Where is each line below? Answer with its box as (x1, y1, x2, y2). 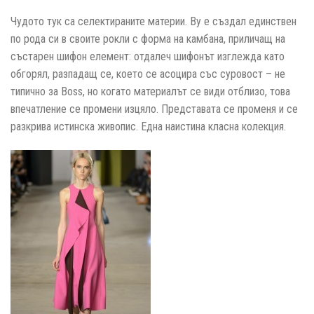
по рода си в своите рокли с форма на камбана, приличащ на (11, 32, 285, 46)
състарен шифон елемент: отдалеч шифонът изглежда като (11, 50, 285, 64)
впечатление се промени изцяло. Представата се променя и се (11, 102, 298, 116)
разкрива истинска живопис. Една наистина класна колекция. (11, 120, 286, 134)
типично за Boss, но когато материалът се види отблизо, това (11, 85, 290, 99)
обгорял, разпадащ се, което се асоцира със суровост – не (11, 67, 285, 81)
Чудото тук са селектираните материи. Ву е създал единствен (11, 15, 296, 29)
